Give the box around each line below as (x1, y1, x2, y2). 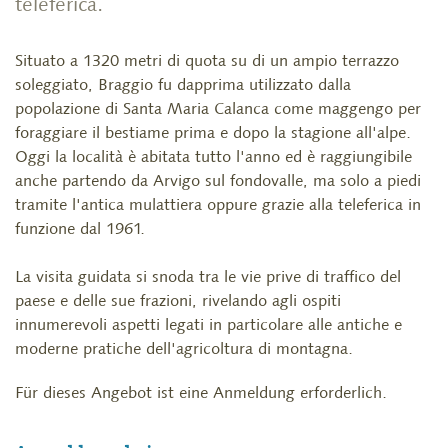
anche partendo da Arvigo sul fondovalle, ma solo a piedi (15, 171, 421, 190)
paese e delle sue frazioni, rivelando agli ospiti (15, 291, 341, 310)
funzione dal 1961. (15, 219, 145, 238)
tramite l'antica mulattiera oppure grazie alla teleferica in (15, 195, 421, 214)
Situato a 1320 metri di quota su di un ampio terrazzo (15, 51, 399, 70)
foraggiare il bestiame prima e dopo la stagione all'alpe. (15, 123, 411, 142)
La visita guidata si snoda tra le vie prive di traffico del (15, 267, 401, 286)
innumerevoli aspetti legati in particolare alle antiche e (15, 315, 402, 334)
